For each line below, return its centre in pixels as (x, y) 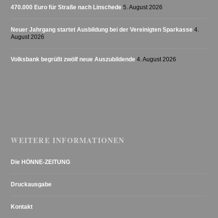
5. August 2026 (143, 7)
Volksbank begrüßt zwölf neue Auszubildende (73, 59)
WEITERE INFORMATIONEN (68, 140)
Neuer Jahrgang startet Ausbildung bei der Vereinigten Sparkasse (102, 29)
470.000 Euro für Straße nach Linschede (66, 7)
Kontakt (22, 207)
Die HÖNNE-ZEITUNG (41, 162)
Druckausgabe (31, 184)
